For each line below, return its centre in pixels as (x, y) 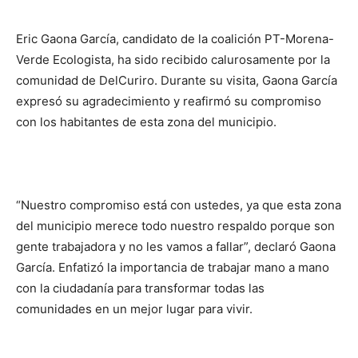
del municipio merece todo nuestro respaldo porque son (175, 226)
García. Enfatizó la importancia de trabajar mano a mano (173, 268)
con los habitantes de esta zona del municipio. (146, 122)
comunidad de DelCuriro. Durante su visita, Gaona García (177, 81)
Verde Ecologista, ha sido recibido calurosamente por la (173, 60)
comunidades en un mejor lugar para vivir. (134, 309)
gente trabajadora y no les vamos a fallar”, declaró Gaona (176, 247)
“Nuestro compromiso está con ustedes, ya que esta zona (179, 205)
